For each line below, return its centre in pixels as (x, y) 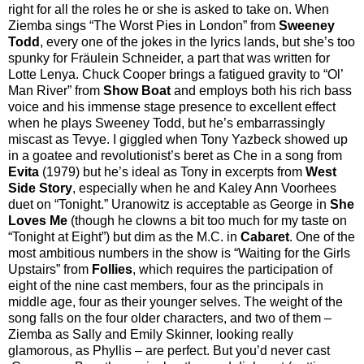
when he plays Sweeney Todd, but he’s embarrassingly (167, 123)
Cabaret (265, 236)
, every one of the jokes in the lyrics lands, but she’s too (197, 41)
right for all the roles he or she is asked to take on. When (169, 9)
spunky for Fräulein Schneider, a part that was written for (169, 58)
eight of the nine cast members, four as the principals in (166, 285)
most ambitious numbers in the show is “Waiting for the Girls (179, 253)
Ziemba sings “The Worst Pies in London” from (143, 25)
